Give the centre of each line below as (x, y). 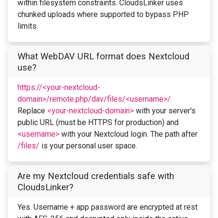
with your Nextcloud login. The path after (128, 134)
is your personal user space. (88, 146)
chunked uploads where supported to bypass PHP (103, 15)
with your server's (165, 111)
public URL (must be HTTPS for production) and (98, 123)
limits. (28, 26)
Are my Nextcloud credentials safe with (96, 176)
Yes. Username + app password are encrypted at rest (108, 207)
